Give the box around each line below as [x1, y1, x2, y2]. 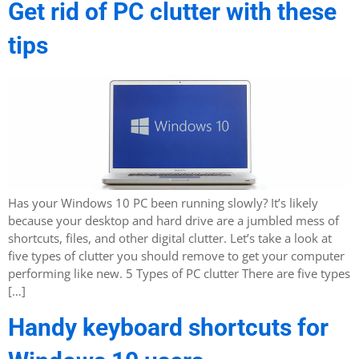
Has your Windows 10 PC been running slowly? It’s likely [8, 194, 318, 211]
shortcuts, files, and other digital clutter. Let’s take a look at [8, 229, 332, 246]
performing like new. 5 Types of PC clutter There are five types [8, 264, 350, 281]
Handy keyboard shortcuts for [8, 313, 329, 341]
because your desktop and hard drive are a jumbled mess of [8, 212, 339, 228]
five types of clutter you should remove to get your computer [8, 247, 345, 264]
